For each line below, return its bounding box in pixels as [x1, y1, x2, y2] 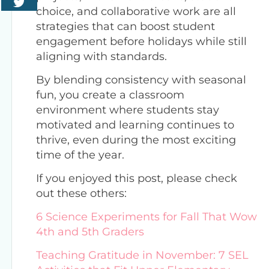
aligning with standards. [36, 49, 167, 63]
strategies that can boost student [36, 19, 215, 33]
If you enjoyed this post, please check [36, 171, 237, 185]
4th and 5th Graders [36, 225, 144, 238]
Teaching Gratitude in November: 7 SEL [36, 248, 249, 262]
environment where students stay [36, 103, 219, 116]
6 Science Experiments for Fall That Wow [36, 210, 257, 223]
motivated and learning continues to [36, 118, 234, 131]
